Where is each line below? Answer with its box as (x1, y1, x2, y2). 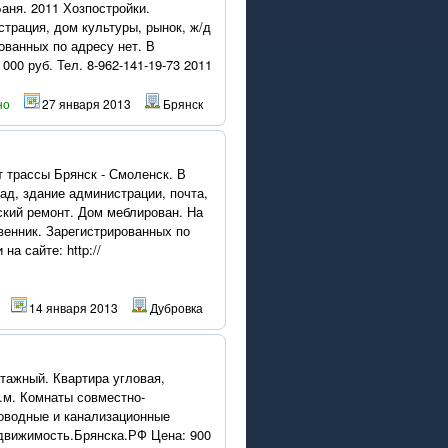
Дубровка (150, 299, 203, 316)
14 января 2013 (29, 299, 118, 316)
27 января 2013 (42, 95, 131, 112)
